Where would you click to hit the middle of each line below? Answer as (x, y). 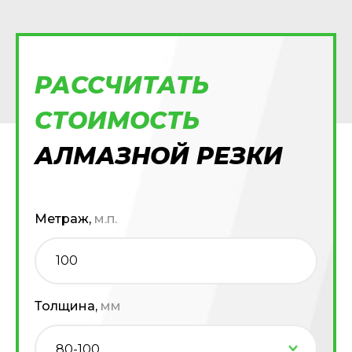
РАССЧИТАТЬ (122, 85)
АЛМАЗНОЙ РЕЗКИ (159, 156)
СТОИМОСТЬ (117, 121)
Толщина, (68, 306)
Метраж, (64, 219)
